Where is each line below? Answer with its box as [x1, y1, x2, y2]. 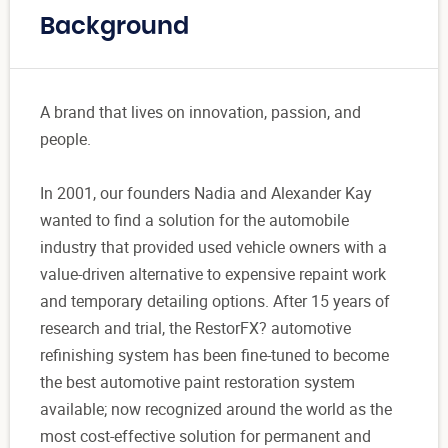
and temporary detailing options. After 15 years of [40, 290, 390, 313]
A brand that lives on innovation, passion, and [40, 101, 361, 124]
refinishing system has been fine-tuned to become [40, 344, 389, 367]
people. [40, 128, 91, 151]
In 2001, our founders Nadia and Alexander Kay [40, 182, 372, 205]
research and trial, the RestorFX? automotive [40, 317, 351, 340]
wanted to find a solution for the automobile [40, 209, 349, 232]
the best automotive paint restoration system [40, 371, 355, 394]
